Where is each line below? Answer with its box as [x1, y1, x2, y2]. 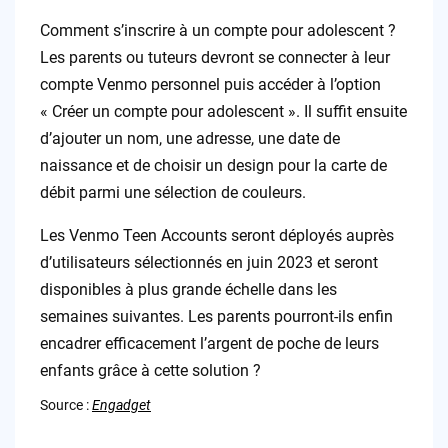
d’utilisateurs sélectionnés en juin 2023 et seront [39, 253, 378, 273]
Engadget [91, 397, 151, 414]
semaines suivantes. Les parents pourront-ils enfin [39, 307, 393, 327]
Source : [39, 397, 92, 414]
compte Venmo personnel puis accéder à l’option [39, 75, 381, 95]
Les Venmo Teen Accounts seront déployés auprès [39, 226, 394, 246]
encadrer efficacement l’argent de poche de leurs [39, 334, 379, 354]
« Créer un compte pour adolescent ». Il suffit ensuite [39, 102, 407, 122]
